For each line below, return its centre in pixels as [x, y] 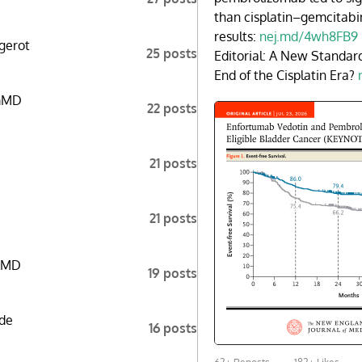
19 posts [173, 273]
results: [237, 36]
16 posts [173, 328]
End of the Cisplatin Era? [286, 75]
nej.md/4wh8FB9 [309, 36]
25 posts [172, 53]
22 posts [172, 108]
